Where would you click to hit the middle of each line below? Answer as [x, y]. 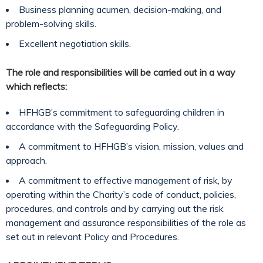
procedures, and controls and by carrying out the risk [115, 208]
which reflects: [36, 86]
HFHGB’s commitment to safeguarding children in [122, 112]
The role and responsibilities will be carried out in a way [121, 72]
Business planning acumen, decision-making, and [120, 9]
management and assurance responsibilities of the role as [126, 222]
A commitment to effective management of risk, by [126, 180]
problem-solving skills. [51, 23]
